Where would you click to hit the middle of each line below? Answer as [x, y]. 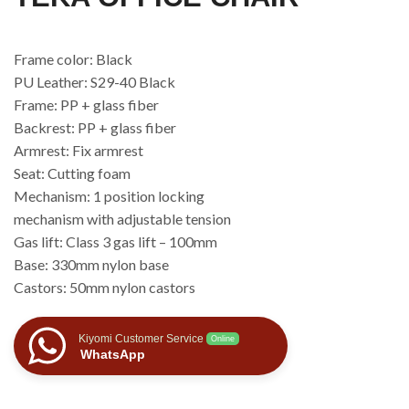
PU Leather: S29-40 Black [94, 82]
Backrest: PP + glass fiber [95, 128]
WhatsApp [113, 355]
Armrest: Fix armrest [79, 151]
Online [223, 339]
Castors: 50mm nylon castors [105, 288]
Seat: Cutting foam [72, 173]
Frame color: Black [73, 59]
